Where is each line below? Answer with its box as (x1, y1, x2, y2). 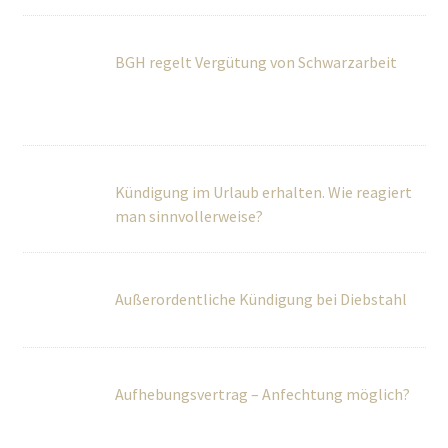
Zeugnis (114, 353, 169, 374)
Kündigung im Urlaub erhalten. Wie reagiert (114, 53, 412, 73)
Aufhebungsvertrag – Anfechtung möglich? (114, 240, 410, 261)
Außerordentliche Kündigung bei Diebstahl (114, 146, 407, 166)
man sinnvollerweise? (22, 77, 171, 97)
